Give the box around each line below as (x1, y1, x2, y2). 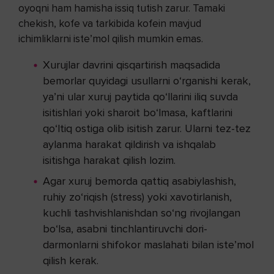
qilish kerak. (43, 254, 98, 268)
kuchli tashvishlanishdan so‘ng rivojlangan (43, 206, 240, 220)
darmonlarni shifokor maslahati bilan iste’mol (43, 238, 254, 252)
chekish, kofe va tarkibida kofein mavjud (18, 17, 201, 31)
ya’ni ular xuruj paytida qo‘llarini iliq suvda (43, 90, 238, 104)
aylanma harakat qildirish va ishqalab (43, 138, 216, 152)
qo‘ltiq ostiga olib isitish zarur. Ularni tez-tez (43, 122, 251, 136)
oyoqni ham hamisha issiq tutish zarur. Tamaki (18, 2, 225, 15)
